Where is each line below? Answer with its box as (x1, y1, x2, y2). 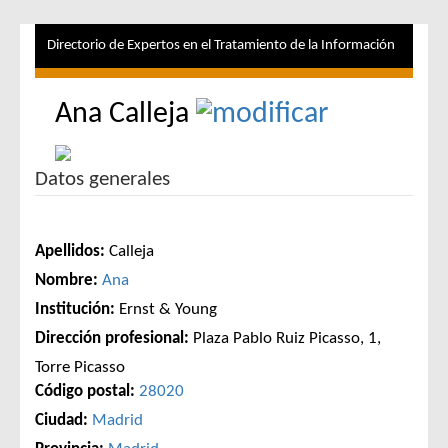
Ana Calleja (55, 99, 196, 130)
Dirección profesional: (35, 330, 189, 348)
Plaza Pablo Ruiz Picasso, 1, (193, 330, 381, 348)
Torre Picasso (35, 359, 125, 377)
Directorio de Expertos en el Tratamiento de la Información (47, 38, 395, 53)
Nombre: (35, 272, 98, 290)
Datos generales (35, 169, 170, 191)
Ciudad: (35, 412, 88, 430)
